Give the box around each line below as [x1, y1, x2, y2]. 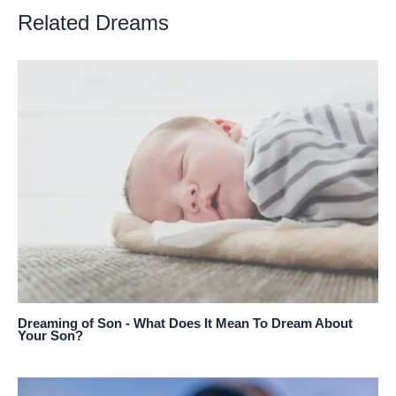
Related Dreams [18, 11, 169, 34]
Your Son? [18, 328, 83, 343]
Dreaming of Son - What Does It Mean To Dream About [18, 316, 353, 331]
